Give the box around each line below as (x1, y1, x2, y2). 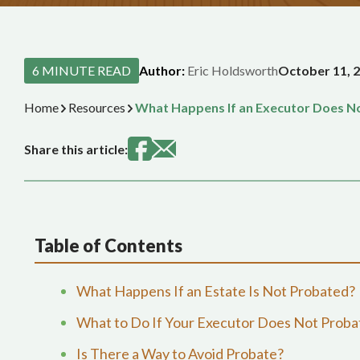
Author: (139, 63, 185, 78)
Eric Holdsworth (185, 63, 278, 78)
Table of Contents (34, 235, 182, 256)
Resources (67, 100, 125, 115)
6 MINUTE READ (32, 63, 131, 78)
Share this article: (24, 141, 128, 157)
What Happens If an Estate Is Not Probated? (76, 282, 355, 300)
